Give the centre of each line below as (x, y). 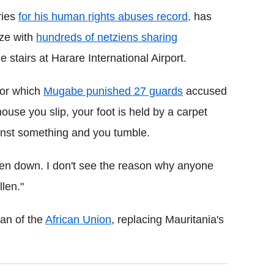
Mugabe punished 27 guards (113, 91)
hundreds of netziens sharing (107, 38)
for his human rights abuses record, (105, 17)
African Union (78, 220)
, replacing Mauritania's (168, 220)
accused (205, 91)
